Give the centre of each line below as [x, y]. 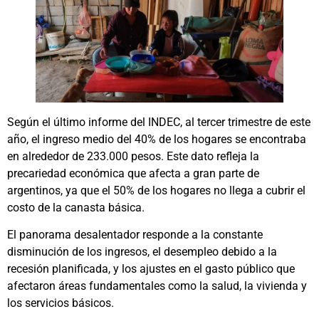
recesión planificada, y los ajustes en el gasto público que [151, 269]
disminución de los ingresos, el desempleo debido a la [142, 252]
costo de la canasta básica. [76, 207]
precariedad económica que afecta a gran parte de [133, 173]
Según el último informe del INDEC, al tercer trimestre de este [159, 122]
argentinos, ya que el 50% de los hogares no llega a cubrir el [156, 190]
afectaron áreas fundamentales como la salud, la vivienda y [157, 286]
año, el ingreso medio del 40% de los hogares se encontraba [157, 139]
